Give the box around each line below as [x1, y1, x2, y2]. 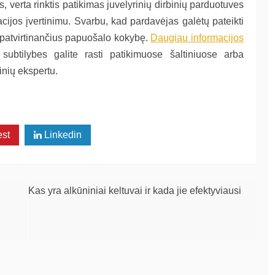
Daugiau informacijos [150, 33, 244, 44]
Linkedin [42, 130, 82, 141]
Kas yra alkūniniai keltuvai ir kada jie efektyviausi [28, 185, 241, 196]
